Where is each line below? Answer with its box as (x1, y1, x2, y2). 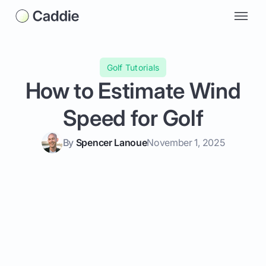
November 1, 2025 (147, 136, 225, 148)
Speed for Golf (62, 104, 204, 131)
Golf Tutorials (106, 62, 160, 72)
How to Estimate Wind (25, 77, 241, 104)
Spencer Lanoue (75, 136, 147, 148)
